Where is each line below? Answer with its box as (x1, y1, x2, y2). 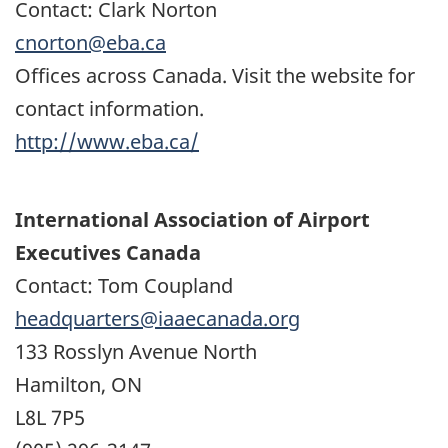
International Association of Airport (15, 205, 370, 233)
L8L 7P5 (15, 403, 85, 431)
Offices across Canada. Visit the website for (15, 62, 415, 90)
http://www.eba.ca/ (15, 128, 199, 156)
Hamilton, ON (15, 370, 142, 398)
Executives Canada (15, 238, 201, 266)
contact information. (15, 95, 204, 123)
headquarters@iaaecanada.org (15, 304, 300, 332)
